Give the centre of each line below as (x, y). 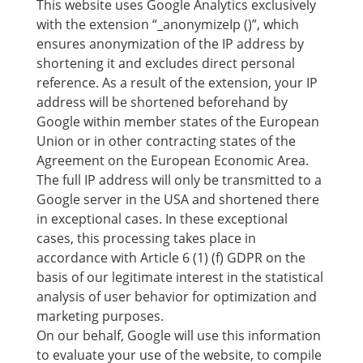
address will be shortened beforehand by (162, 102)
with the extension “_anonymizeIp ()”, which (167, 24)
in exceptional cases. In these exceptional (162, 219)
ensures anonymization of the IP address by (170, 44)
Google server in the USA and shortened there (177, 199)
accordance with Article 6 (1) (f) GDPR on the (171, 258)
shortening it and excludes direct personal (165, 63)
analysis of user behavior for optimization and (176, 297)
